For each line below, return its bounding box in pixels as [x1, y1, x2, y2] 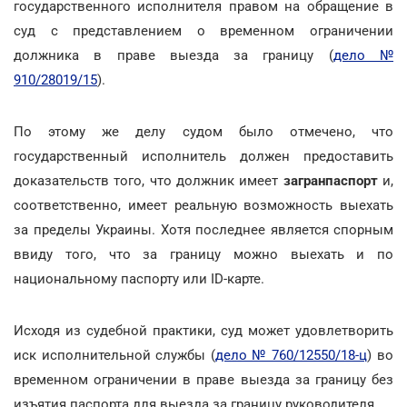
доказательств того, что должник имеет [14, 172, 283, 189]
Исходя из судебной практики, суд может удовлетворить [14, 322, 393, 339]
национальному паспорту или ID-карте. [14, 270, 264, 287]
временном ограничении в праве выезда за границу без [14, 371, 393, 388]
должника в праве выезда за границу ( [14, 46, 333, 64]
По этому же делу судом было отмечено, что [14, 123, 393, 140]
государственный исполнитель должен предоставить [14, 147, 393, 164]
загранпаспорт [283, 172, 383, 189]
